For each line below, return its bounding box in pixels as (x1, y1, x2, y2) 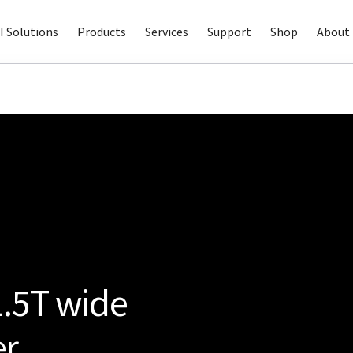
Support (206, 24, 251, 39)
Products (76, 24, 126, 39)
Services (144, 24, 188, 39)
